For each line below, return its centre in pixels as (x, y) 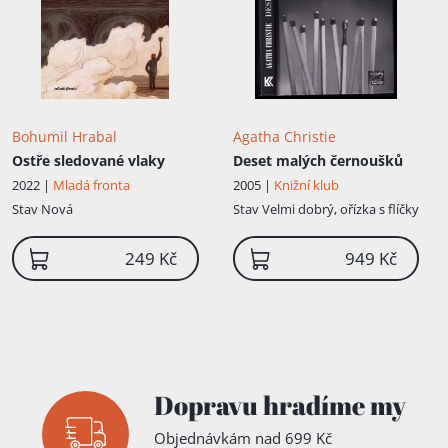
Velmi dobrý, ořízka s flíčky (340, 209)
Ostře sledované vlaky (88, 161)
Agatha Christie (284, 137)
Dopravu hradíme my (280, 405)
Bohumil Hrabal (64, 137)
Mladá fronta (91, 185)
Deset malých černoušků (317, 161)
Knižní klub (306, 185)
